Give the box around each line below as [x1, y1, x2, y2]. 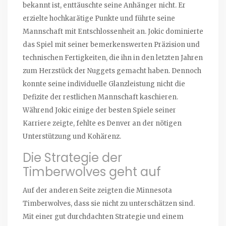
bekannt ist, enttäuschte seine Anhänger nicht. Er [23, 1, 186, 10]
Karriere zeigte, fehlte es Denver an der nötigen [23, 119, 182, 128]
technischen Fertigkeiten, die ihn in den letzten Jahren [23, 53, 203, 63]
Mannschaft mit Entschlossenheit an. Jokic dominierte [23, 27, 203, 36]
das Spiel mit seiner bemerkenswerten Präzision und [23, 40, 200, 49]
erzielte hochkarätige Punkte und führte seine [23, 14, 175, 23]
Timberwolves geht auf [23, 163, 161, 181]
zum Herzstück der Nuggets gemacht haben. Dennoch [23, 67, 201, 76]
